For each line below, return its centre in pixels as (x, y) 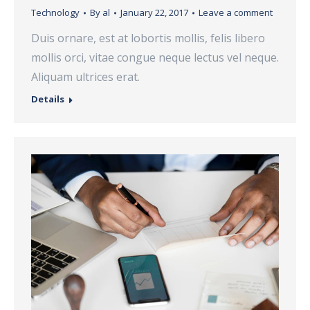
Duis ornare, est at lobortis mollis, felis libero (148, 38)
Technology (55, 13)
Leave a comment (236, 13)
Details (48, 99)
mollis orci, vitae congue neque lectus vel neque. (155, 58)
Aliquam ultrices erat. (85, 77)
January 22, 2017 (154, 13)
